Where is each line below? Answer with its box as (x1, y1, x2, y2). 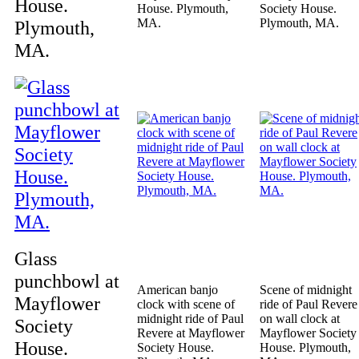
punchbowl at (14, 270, 119, 292)
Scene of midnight (260, 283, 352, 296)
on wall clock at (260, 312, 340, 325)
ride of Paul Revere (260, 297, 357, 311)
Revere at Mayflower (137, 326, 244, 340)
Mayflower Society (260, 326, 357, 340)
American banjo (137, 283, 218, 296)
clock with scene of (137, 297, 235, 311)
